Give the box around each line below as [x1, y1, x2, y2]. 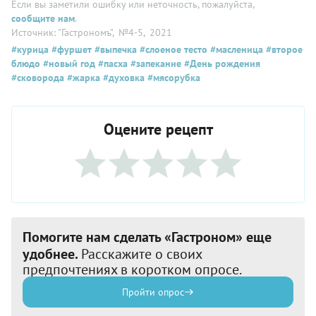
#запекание [128, 56, 181, 70]
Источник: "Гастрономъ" [11, 25, 112, 39]
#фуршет [49, 42, 92, 56]
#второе [263, 42, 303, 56]
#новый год [40, 56, 95, 70]
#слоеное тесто [137, 42, 207, 56]
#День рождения [181, 56, 260, 70]
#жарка [64, 71, 100, 84]
